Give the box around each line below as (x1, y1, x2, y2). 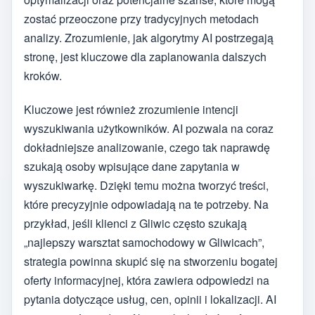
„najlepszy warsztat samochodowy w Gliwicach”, (24, 234, 264, 251)
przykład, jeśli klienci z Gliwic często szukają (24, 215, 247, 232)
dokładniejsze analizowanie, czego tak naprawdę (24, 139, 270, 156)
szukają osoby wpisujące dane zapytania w (24, 158, 240, 175)
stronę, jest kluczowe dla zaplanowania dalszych (24, 48, 266, 65)
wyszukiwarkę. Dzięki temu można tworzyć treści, (24, 177, 269, 194)
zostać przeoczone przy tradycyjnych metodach (24, 10, 259, 27)
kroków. (24, 67, 62, 84)
